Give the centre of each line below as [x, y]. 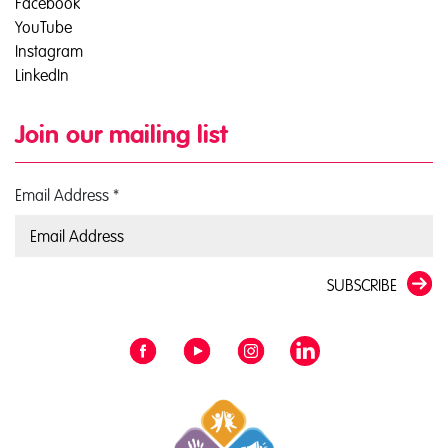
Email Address [64, 195]
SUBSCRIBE [362, 285]
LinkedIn [42, 75]
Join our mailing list [121, 136]
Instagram [49, 51]
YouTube [43, 27]
